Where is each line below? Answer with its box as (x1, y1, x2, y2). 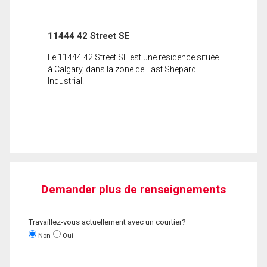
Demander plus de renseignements (41, 182, 226, 196)
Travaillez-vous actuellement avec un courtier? (29, 217, 186, 226)
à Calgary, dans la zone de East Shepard (48, 64, 196, 74)
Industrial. (48, 76, 84, 86)
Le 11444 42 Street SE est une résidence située (48, 52, 219, 62)
